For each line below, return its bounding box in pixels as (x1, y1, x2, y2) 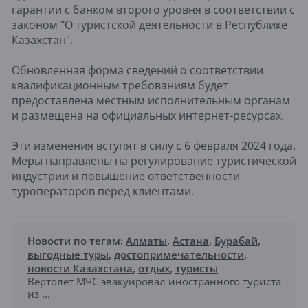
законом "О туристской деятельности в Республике (12, 16, 287, 32)
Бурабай (214, 233, 258, 247)
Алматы (126, 233, 167, 247)
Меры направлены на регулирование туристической (12, 153, 296, 168)
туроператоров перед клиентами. (12, 183, 194, 199)
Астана (173, 233, 209, 247)
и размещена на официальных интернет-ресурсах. (12, 107, 284, 123)
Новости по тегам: (27, 233, 126, 247)
